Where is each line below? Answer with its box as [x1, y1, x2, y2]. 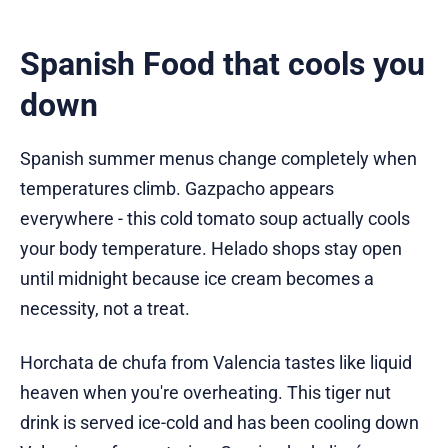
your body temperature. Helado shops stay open [20, 238, 402, 260]
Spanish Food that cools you [20, 45, 425, 84]
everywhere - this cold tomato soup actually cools [20, 208, 410, 230]
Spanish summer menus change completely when [20, 148, 417, 170]
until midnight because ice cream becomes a [20, 268, 374, 290]
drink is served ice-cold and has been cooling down [20, 412, 419, 434]
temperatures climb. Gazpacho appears [20, 178, 334, 200]
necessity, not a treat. [20, 298, 190, 320]
